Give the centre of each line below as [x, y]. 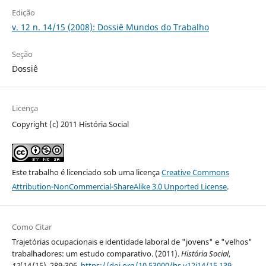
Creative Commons [195, 172]
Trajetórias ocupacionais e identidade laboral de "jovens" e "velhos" [132, 241]
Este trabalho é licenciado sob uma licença [86, 172]
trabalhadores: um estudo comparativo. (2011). [96, 253]
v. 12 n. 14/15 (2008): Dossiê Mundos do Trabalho [110, 27]
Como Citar [31, 227]
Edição [23, 13]
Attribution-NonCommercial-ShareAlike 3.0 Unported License [119, 186]
